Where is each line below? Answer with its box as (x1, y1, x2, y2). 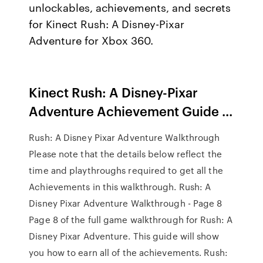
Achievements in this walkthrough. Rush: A (29, 180, 211, 193)
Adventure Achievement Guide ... (29, 102, 233, 120)
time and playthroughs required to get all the (29, 164, 223, 177)
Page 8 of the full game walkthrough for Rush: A (29, 213, 232, 226)
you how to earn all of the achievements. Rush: (29, 246, 228, 259)
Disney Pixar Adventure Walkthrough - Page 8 (29, 197, 222, 210)
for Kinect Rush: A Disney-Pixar (29, 16, 185, 31)
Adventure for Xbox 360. (29, 32, 154, 48)
